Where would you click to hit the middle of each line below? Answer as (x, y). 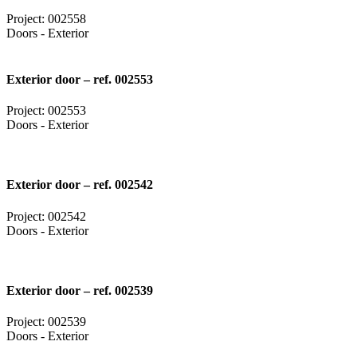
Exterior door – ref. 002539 (80, 290)
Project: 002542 (46, 216)
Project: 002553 (46, 110)
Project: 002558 (46, 19)
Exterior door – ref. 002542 (80, 185)
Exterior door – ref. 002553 (80, 79)
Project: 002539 (46, 322)
